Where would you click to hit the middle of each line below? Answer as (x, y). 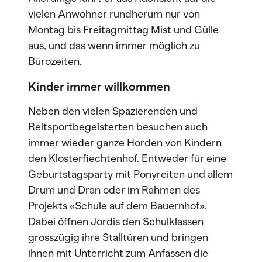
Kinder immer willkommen (99, 87)
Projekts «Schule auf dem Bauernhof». (117, 206)
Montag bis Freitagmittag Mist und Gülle (123, 30)
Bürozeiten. (55, 61)
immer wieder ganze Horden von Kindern (125, 143)
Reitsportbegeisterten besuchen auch (118, 127)
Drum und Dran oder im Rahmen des (114, 190)
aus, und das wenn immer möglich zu (114, 46)
